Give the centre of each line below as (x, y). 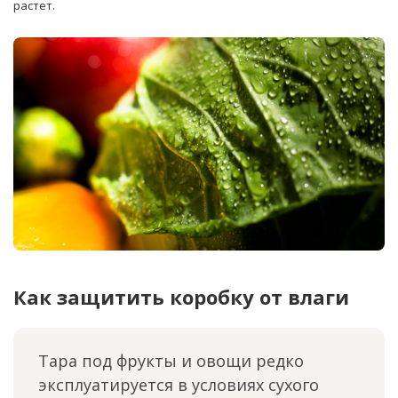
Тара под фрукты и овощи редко (171, 361)
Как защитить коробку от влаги (181, 297)
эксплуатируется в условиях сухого (179, 385)
